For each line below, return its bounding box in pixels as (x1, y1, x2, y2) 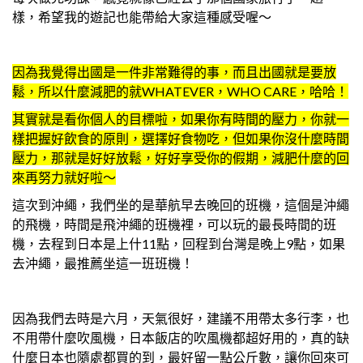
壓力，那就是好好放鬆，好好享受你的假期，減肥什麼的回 (12, 150, 349, 166)
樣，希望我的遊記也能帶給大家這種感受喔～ (12, 9, 271, 25)
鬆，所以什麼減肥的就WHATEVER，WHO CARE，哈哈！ (12, 83, 348, 100)
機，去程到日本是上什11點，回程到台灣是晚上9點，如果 (12, 236, 345, 252)
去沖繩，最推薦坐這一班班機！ (12, 255, 194, 271)
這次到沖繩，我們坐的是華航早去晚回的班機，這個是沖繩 (12, 197, 349, 213)
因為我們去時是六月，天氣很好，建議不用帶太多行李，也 (12, 310, 349, 327)
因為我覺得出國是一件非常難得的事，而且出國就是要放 (12, 64, 336, 80)
